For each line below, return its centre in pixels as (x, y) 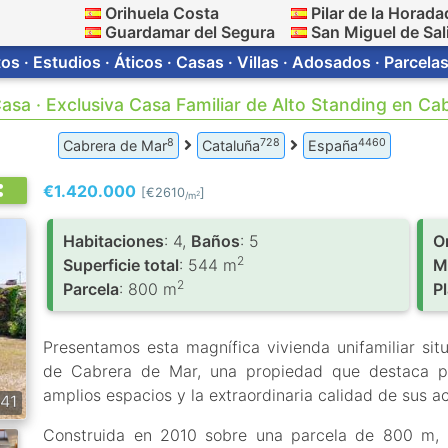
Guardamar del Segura (190, 32)
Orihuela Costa (162, 13)
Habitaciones (114, 241)
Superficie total (121, 265)
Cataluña (230, 145)
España (332, 145)
